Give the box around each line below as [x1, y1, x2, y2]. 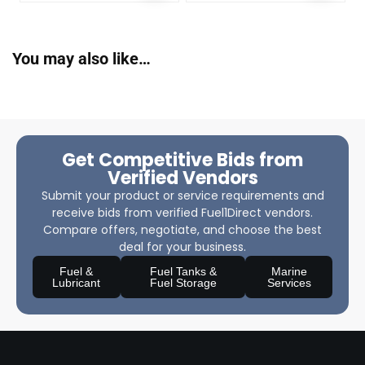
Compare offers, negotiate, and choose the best [43, 221, 322, 238]
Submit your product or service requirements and [41, 187, 324, 204]
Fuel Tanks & [149, 264, 217, 278]
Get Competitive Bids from [62, 147, 303, 173]
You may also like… [12, 48, 151, 68]
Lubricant [52, 275, 101, 289]
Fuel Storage [149, 275, 217, 289]
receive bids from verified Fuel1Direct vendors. [52, 204, 313, 221]
